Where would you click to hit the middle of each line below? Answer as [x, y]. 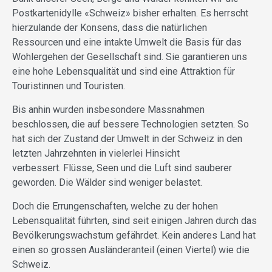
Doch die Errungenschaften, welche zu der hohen [115, 206]
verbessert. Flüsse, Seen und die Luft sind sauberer [122, 168]
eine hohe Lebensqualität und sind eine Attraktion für [124, 71]
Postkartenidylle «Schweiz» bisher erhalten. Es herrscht [130, 13]
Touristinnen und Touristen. [69, 86]
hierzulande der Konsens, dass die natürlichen [110, 27]
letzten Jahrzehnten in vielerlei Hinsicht [96, 153]
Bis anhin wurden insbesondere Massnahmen [108, 109]
